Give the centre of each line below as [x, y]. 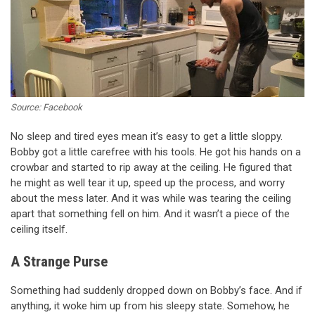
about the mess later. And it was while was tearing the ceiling [151, 199]
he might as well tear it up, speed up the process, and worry [148, 183]
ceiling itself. [39, 230]
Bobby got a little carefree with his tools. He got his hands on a [156, 152]
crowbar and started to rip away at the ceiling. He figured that [151, 168]
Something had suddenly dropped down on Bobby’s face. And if [156, 291]
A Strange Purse [59, 261]
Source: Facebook [46, 108]
